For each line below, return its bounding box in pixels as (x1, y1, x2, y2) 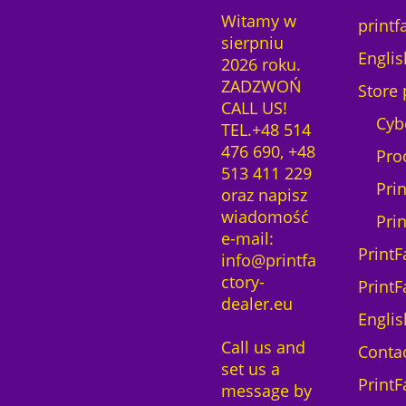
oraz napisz (220, 183, 307, 206)
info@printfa (220, 248, 316, 271)
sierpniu (220, 31, 284, 53)
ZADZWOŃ (220, 74, 302, 97)
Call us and (220, 335, 305, 358)
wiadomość (220, 205, 309, 227)
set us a (220, 357, 280, 380)
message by (220, 379, 312, 401)
